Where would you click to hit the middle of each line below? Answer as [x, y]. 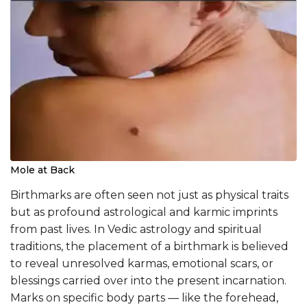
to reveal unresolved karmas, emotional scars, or [142, 263]
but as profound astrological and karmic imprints [144, 212]
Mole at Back [42, 170]
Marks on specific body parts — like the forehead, [144, 297]
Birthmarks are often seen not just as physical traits [149, 195]
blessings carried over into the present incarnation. [148, 280]
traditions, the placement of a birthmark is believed [149, 246]
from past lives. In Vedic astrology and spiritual [136, 229]
